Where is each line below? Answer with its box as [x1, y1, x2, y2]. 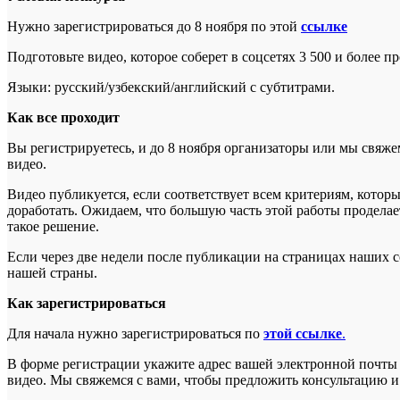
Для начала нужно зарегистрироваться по [7, 326, 263, 342]
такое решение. [7, 219, 99, 235]
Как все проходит [7, 110, 120, 126]
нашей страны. [7, 265, 97, 281]
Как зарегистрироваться [7, 296, 166, 312]
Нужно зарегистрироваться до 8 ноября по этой [7, 19, 301, 35]
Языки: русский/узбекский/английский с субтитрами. [7, 79, 338, 96]
